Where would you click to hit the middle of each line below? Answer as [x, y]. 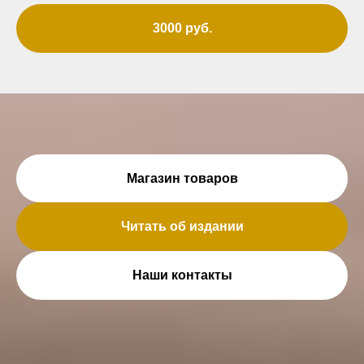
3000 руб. [182, 28]
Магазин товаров [182, 178]
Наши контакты [182, 275]
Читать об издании [182, 227]
